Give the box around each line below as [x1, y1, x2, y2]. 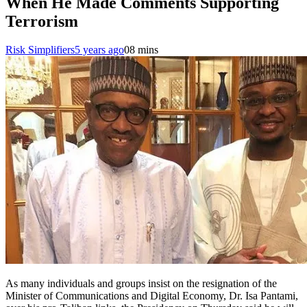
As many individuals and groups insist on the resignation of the [5, 278, 277, 290]
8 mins [130, 44, 158, 56]
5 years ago [75, 44, 124, 56]
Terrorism [5, 12, 78, 30]
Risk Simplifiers [5, 44, 75, 56]
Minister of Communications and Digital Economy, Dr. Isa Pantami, [5, 290, 298, 302]
